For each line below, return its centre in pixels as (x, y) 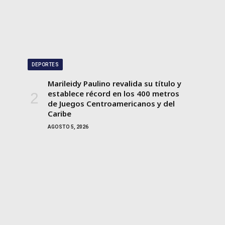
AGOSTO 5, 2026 (68, 127)
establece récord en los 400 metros (114, 93)
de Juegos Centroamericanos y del (111, 103)
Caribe (60, 113)
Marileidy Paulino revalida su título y (115, 83)
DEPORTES (45, 64)
